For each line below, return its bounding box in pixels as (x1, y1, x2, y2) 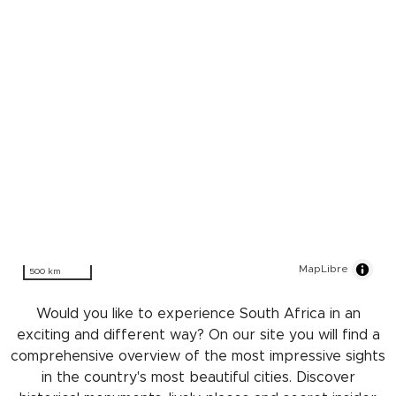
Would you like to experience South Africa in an (35, 306, 361, 321)
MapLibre (299, 263, 348, 274)
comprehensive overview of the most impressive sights (11, 348, 385, 363)
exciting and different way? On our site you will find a (16, 327, 380, 342)
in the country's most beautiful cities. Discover (41, 369, 355, 385)
